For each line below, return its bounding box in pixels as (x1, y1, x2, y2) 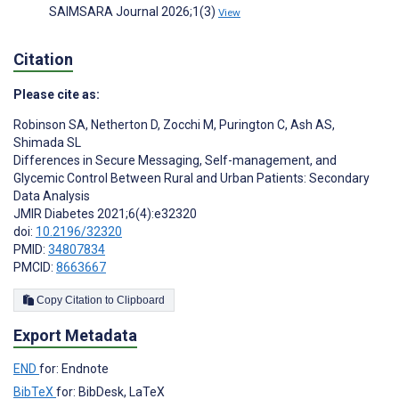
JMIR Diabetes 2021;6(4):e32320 (13, 207, 197, 222)
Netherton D (88, 118, 158, 133)
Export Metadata (13, 326, 137, 346)
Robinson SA (13, 118, 85, 133)
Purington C (216, 118, 285, 133)
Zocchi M (160, 118, 214, 133)
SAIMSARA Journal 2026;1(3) (49, 4, 218, 19)
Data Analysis (13, 189, 90, 204)
